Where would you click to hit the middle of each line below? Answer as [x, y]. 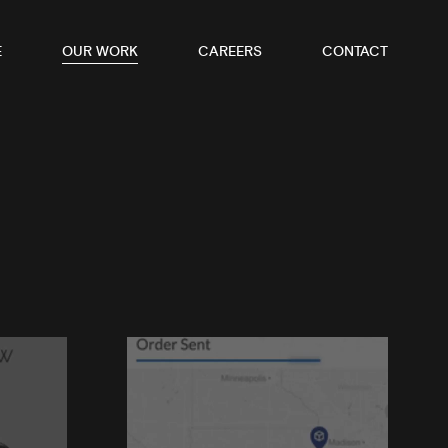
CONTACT [355, 52]
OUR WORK [100, 52]
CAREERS [230, 52]
